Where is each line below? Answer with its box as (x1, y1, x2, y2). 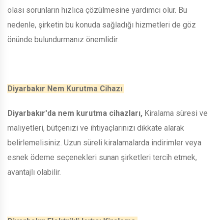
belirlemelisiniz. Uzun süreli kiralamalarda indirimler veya (7, 137, 201, 147)
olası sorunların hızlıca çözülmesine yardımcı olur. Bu (7, 5, 187, 15)
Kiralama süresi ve (142, 108, 208, 118)
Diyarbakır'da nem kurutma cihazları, (7, 108, 142, 118)
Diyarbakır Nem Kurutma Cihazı (7, 83, 124, 93)
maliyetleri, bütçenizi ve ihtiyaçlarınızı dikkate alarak (7, 123, 184, 133)
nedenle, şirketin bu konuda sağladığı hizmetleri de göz (7, 20, 196, 29)
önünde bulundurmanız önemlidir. (7, 34, 121, 44)
